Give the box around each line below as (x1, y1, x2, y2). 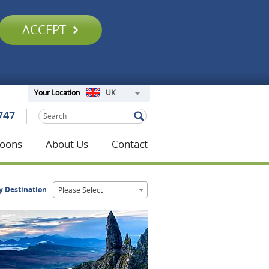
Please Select (58, 185, 103, 195)
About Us (46, 137, 88, 151)
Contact (112, 137, 148, 151)
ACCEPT (22, 22, 69, 38)
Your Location (34, 88, 80, 98)
